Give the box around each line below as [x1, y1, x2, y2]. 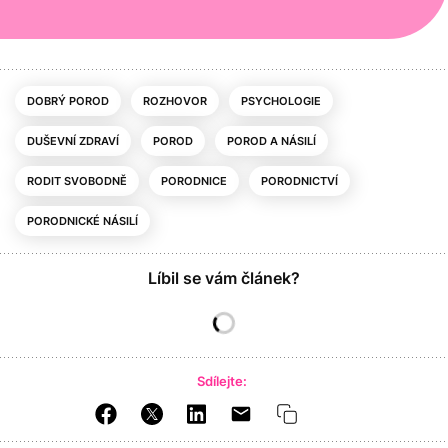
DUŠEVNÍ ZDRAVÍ [27, 133, 119, 148]
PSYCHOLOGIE [241, 93, 321, 108]
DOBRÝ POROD [27, 93, 109, 108]
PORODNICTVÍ [261, 173, 338, 188]
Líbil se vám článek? [148, 267, 300, 288]
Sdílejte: [196, 372, 247, 389]
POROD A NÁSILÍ [227, 133, 316, 148]
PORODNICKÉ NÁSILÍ [27, 213, 138, 228]
